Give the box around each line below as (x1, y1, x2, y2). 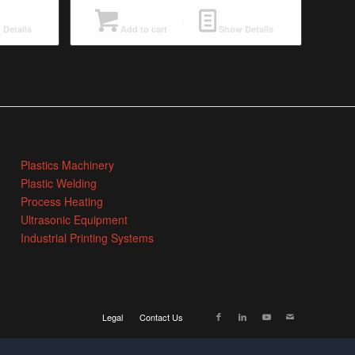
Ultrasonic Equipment (21, 211, 128, 227)
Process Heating (21, 193, 104, 209)
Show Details (216, 22, 274, 35)
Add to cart (117, 22, 167, 35)
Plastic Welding (21, 174, 97, 191)
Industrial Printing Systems (21, 229, 155, 246)
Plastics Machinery (21, 156, 115, 173)
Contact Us (139, 311, 183, 324)
